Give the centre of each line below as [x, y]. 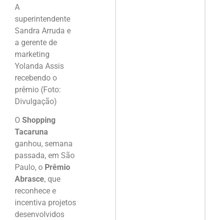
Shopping [39, 120]
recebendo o [36, 78]
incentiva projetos [45, 202]
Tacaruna [31, 132]
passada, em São [45, 155]
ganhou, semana [44, 143]
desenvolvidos [40, 214]
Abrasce [29, 179]
